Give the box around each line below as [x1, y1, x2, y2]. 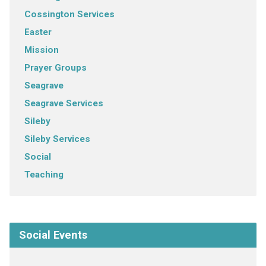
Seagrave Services [24, 97, 103, 109]
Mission [24, 44, 59, 55]
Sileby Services [24, 133, 90, 144]
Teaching [24, 169, 64, 180]
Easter [24, 26, 52, 37]
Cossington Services [24, 8, 115, 20]
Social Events [18, 228, 87, 241]
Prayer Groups [24, 62, 87, 73]
